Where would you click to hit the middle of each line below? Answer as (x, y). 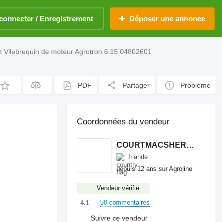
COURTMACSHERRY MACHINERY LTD (191, 145)
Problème (196, 85)
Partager (136, 85)
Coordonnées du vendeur (123, 122)
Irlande (138, 157)
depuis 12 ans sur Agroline (155, 168)
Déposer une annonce (167, 19)
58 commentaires (125, 202)
